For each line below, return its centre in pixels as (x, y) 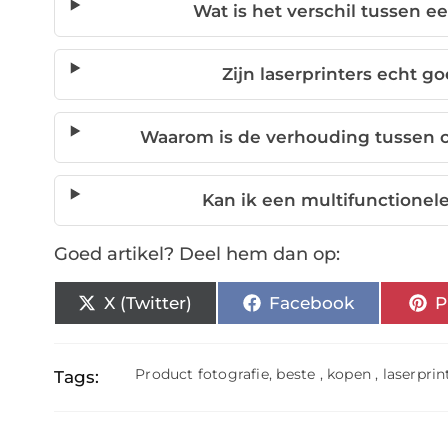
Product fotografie (202, 374)
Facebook (311, 302)
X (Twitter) (148, 302)
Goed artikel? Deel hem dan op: (196, 254)
